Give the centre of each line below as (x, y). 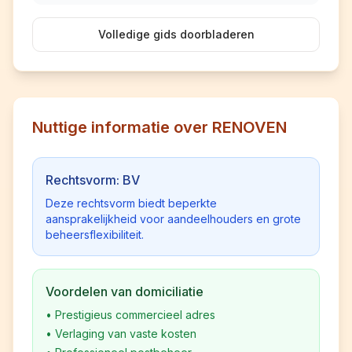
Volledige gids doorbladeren (176, 34)
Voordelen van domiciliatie (125, 291)
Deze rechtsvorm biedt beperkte (131, 203)
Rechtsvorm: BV (93, 180)
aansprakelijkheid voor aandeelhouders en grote (173, 219)
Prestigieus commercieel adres (135, 315)
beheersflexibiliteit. (95, 235)
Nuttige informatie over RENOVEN (159, 127)
